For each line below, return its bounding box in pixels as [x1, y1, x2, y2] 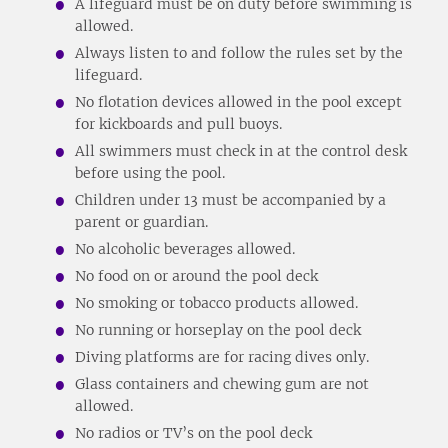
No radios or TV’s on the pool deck [75, 423, 312, 442]
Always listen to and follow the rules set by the [75, 43, 403, 62]
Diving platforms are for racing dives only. [75, 347, 369, 366]
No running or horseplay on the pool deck [75, 320, 361, 339]
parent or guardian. [75, 212, 208, 231]
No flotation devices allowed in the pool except [75, 92, 402, 111]
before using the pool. [75, 163, 225, 182]
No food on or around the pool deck [75, 266, 318, 285]
